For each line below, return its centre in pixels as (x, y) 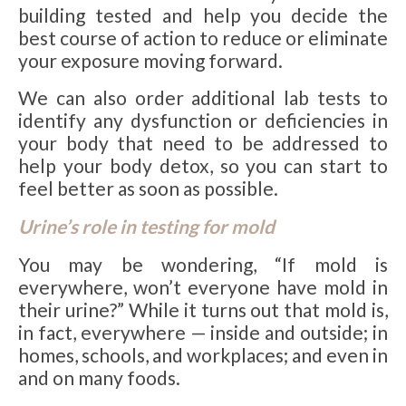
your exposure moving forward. (150, 60)
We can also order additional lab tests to (203, 98)
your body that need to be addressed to (203, 143)
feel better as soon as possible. (148, 188)
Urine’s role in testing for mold (146, 227)
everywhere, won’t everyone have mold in (203, 287)
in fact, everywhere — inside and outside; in (203, 332)
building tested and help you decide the (203, 14)
